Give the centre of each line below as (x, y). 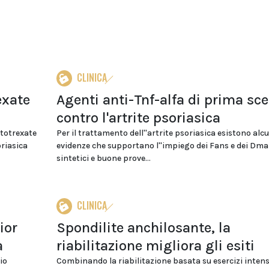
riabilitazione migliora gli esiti (155, 246)
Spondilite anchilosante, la (143, 228)
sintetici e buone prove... (103, 158)
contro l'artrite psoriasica (138, 118)
